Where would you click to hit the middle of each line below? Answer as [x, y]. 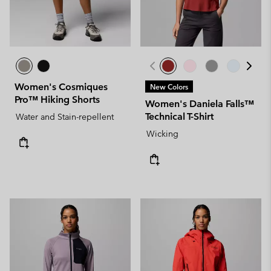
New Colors [169, 87]
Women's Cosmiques [61, 87]
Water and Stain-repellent [65, 117]
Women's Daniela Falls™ [200, 104]
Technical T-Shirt [179, 116]
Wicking [162, 134]
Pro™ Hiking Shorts [57, 100]
